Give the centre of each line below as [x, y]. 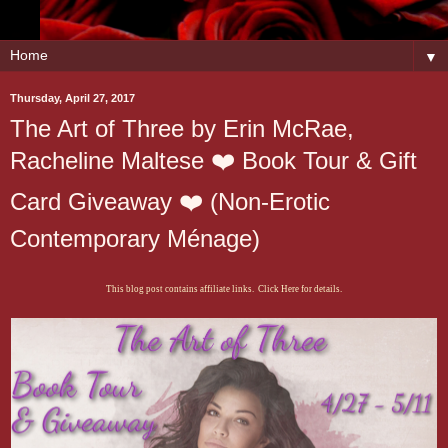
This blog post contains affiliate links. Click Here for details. [224, 288]
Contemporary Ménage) [135, 238]
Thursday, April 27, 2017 [72, 98]
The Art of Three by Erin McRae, [182, 128]
